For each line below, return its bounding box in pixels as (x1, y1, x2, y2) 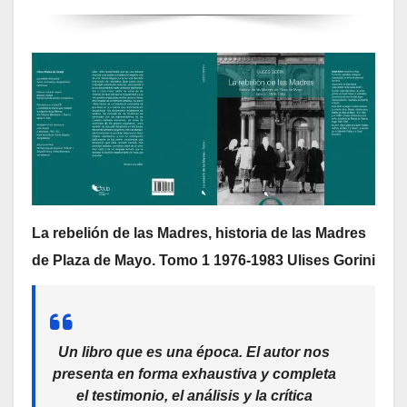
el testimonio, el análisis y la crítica (75, 388, 313, 404)
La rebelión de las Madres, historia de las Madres (32, 224, 366, 241)
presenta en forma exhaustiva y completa (52, 366, 336, 382)
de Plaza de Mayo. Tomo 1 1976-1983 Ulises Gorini (32, 252, 375, 268)
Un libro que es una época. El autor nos (58, 344, 330, 361)
